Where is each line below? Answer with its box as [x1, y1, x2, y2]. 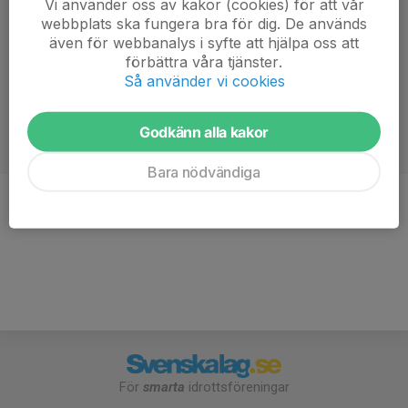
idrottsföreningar [184, 379, 290, 396]
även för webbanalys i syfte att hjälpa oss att [49, 33, 359, 52]
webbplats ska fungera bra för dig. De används [41, 14, 367, 33]
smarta [142, 379, 185, 396]
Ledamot [150, 202, 204, 219]
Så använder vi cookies [123, 71, 285, 90]
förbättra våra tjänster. [126, 52, 282, 71]
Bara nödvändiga [148, 162, 260, 181]
